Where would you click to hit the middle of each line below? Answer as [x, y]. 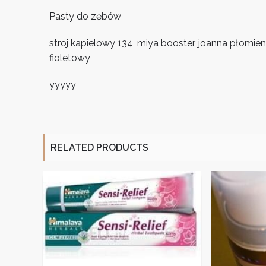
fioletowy [70, 58]
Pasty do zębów [85, 16]
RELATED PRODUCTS [99, 147]
